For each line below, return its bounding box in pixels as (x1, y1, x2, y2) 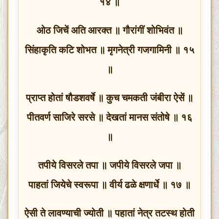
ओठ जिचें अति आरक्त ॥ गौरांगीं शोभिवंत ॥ (36, 24, 183, 36)
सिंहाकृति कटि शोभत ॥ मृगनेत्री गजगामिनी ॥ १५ (24, 44, 195, 55)
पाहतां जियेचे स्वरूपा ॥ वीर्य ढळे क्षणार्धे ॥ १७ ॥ (28, 179, 191, 190)
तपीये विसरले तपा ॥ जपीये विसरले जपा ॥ (38, 159, 181, 171)
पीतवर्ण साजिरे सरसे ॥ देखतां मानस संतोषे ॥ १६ (26, 111, 193, 123)
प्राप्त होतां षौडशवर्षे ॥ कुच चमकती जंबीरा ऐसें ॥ (26, 92, 193, 103)
